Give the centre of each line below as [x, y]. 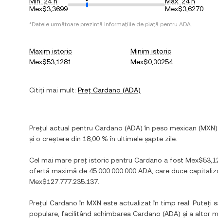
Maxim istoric [51, 51]
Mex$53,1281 [50, 62]
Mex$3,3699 [48, 9]
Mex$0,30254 [152, 62]
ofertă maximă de [59, 171]
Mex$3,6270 [184, 9]
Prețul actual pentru [62, 128]
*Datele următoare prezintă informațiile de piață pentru [104, 24]
